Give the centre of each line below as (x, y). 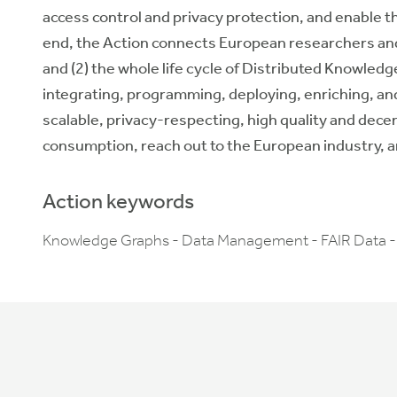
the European (274, 145)
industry (352, 145)
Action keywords (118, 201)
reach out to (183, 145)
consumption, (92, 145)
